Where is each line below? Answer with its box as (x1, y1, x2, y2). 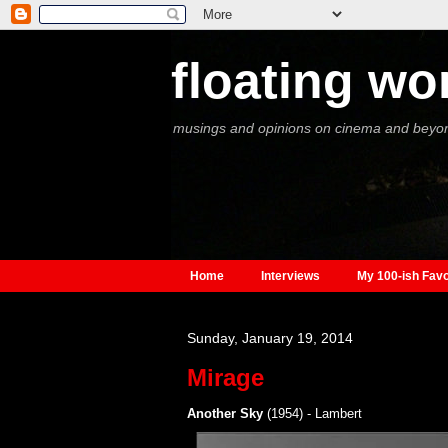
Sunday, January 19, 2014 (186, 330, 353, 347)
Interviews (260, 269, 320, 284)
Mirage (186, 364, 264, 392)
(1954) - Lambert (262, 406, 362, 422)
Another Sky (186, 406, 263, 422)
